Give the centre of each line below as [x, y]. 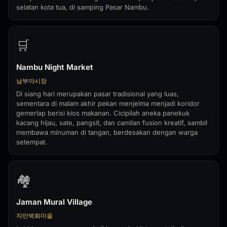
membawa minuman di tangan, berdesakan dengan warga [107, 132]
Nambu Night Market [55, 67]
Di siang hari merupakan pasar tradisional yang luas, [98, 94]
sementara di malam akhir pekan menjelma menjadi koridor [108, 103]
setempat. [32, 142]
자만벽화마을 [34, 216]
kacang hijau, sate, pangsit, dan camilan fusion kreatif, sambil [112, 123]
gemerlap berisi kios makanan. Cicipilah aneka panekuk [103, 113]
